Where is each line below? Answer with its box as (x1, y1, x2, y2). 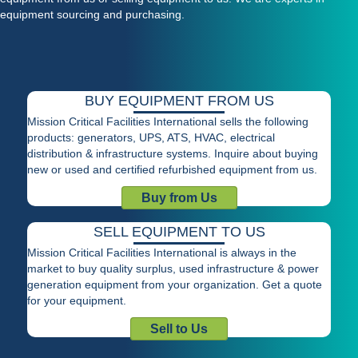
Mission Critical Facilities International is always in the (27, 246, 296, 260)
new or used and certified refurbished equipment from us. (27, 163, 317, 177)
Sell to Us (150, 322, 208, 336)
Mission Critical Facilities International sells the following (27, 115, 308, 129)
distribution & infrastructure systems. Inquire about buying (27, 147, 318, 161)
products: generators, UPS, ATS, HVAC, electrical (27, 131, 275, 145)
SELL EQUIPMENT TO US (93, 224, 265, 241)
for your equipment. (27, 294, 126, 308)
